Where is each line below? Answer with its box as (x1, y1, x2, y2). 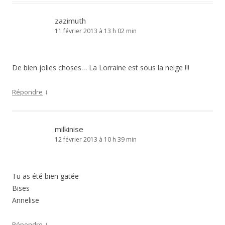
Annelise (12, 195, 39, 205)
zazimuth (55, 16, 86, 26)
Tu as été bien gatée (12, 171, 79, 181)
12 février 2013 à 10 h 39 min (55, 135, 137, 144)
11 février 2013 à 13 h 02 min (55, 27, 137, 35)
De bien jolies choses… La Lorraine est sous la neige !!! (12, 63, 189, 72)
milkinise (55, 124, 83, 134)
